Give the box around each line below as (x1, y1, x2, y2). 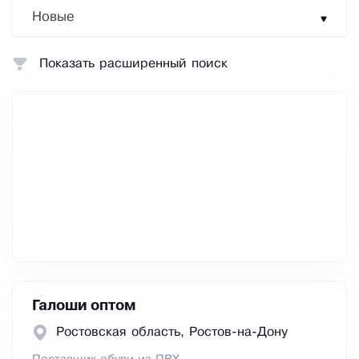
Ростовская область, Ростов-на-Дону (56, 326, 288, 339)
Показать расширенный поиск (39, 58, 228, 71)
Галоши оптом (32, 300, 136, 313)
